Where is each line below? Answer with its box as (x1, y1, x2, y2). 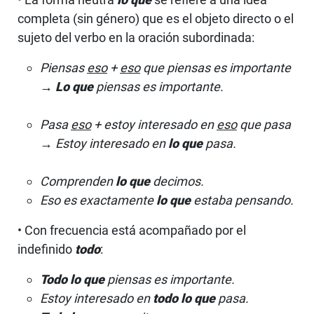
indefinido (18, 241, 75, 257)
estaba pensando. (191, 192, 294, 207)
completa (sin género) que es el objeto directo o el (18, 11, 294, 26)
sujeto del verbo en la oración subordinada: (18, 29, 254, 45)
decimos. (150, 173, 204, 189)
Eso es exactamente (40, 192, 156, 207)
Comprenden (40, 173, 116, 189)
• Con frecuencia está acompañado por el (18, 222, 246, 238)
